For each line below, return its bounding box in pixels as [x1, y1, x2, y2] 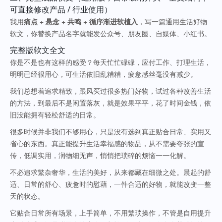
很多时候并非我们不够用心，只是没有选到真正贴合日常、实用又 [10, 126, 211, 137]
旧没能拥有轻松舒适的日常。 [10, 110, 100, 120]
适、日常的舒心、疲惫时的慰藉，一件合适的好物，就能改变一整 [10, 179, 211, 189]
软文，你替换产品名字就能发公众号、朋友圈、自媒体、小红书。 [10, 28, 211, 39]
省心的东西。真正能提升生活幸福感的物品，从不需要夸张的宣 [10, 138, 204, 149]
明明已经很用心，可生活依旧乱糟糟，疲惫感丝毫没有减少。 [10, 69, 197, 79]
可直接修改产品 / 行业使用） [10, 4, 112, 15]
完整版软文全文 [10, 45, 65, 56]
